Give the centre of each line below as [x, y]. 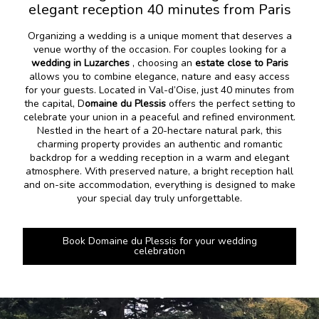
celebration [159, 251]
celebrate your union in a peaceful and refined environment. [159, 117]
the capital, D [54, 104]
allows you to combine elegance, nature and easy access [159, 77]
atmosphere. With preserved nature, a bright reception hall [159, 171]
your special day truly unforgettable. [159, 198]
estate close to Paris [241, 63]
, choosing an [162, 63]
